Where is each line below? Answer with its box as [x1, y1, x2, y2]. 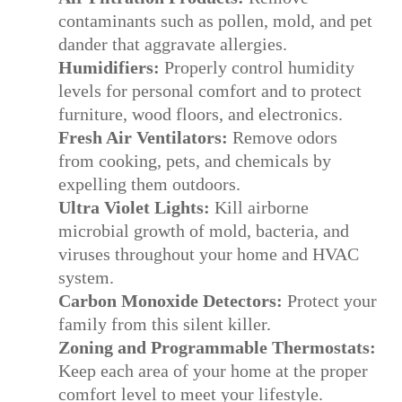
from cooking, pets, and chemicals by [58, 151, 332, 171]
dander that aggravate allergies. [58, 34, 288, 55]
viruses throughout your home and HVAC [58, 244, 360, 265]
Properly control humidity [160, 57, 355, 78]
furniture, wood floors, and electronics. [58, 104, 344, 125]
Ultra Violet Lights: [58, 197, 211, 218]
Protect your [283, 291, 378, 311]
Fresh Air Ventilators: [58, 127, 229, 148]
